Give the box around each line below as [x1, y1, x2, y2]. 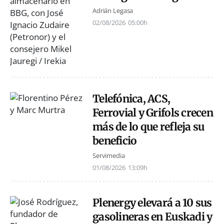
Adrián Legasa [92, 5, 133, 15]
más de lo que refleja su [92, 120, 204, 134]
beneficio [92, 134, 137, 148]
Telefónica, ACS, [92, 92, 170, 106]
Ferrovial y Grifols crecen [92, 106, 213, 120]
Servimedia [92, 150, 125, 160]
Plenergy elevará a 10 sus [92, 195, 212, 209]
